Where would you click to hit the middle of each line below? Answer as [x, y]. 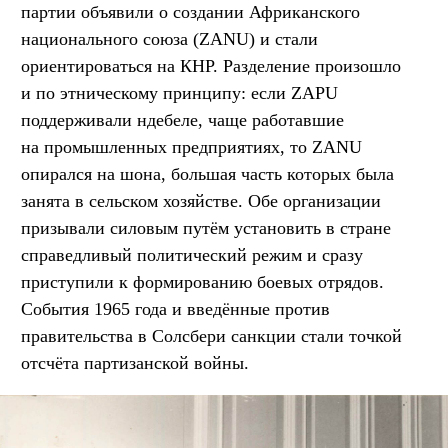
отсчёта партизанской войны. [135, 362]
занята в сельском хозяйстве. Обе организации [201, 200]
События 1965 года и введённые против [175, 308]
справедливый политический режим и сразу [192, 254]
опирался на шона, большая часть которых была [207, 173]
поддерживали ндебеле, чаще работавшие [182, 119]
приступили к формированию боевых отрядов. [202, 281]
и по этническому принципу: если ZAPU [179, 92]
